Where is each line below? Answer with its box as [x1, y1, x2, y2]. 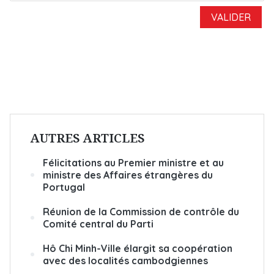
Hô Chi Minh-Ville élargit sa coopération [43, 242, 232, 254]
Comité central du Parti [43, 217, 154, 230]
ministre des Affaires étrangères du [43, 168, 213, 181]
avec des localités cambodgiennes [43, 254, 208, 267]
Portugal [43, 180, 85, 193]
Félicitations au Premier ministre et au [43, 156, 224, 169]
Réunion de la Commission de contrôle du [43, 205, 239, 218]
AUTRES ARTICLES [31, 129, 145, 146]
